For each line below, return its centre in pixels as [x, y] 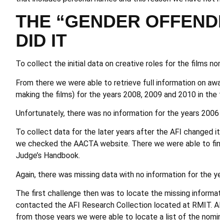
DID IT [41, 41]
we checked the [45, 144]
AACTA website [101, 144]
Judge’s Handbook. [48, 156]
